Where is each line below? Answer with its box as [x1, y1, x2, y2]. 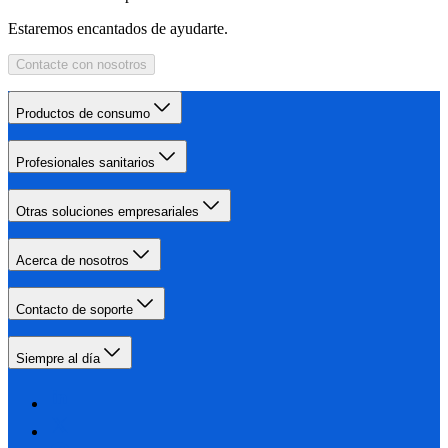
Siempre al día [16, 350, 100, 366]
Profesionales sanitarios [16, 154, 155, 170]
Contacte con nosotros [16, 56, 147, 72]
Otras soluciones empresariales [16, 203, 199, 219]
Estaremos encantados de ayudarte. [8, 19, 228, 37]
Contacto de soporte [16, 301, 133, 317]
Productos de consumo [16, 105, 150, 121]
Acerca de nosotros [16, 252, 129, 268]
